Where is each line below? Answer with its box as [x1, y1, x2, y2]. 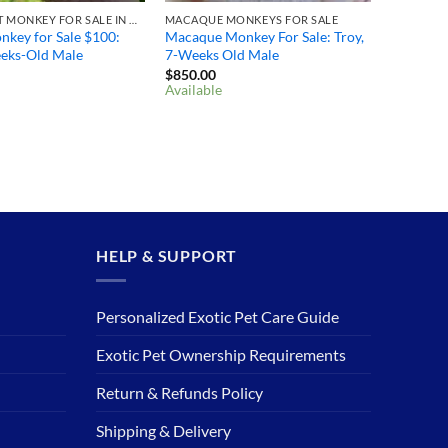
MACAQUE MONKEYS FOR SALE [164, 12, 339, 26]
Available [164, 81, 222, 99]
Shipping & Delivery [96, 420, 231, 440]
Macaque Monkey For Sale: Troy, [164, 28, 364, 46]
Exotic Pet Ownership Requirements [96, 344, 346, 364]
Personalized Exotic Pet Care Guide [96, 306, 339, 326]
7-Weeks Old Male [164, 46, 279, 64]
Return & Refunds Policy [96, 382, 263, 402]
